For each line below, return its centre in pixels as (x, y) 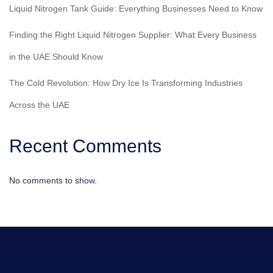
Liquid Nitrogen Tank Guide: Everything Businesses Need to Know (136, 8)
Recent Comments (85, 146)
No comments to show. (53, 180)
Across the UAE (39, 105)
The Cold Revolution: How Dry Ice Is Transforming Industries (126, 83)
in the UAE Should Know (56, 56)
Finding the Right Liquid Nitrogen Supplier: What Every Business (133, 34)
